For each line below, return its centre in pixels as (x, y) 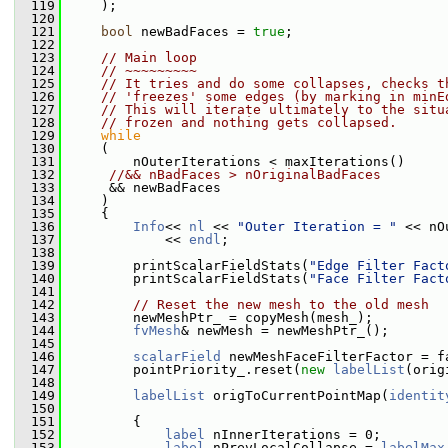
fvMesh (157, 330)
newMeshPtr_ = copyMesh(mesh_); (217, 317)
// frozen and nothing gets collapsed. (249, 122)
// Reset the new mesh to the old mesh (281, 304)
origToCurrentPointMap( (297, 395)
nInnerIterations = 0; (293, 434)
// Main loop (149, 57)
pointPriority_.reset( (181, 369)
